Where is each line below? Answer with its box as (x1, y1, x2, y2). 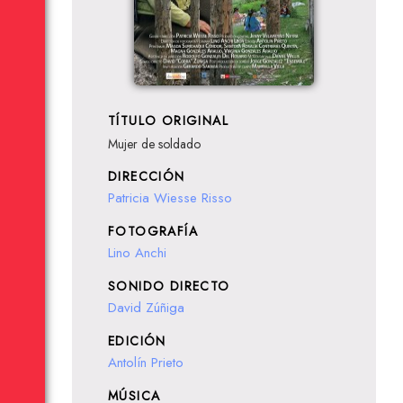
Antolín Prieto (108, 353, 184, 372)
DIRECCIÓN (108, 167, 185, 185)
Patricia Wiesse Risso (108, 188, 232, 208)
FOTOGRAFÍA (108, 222, 198, 240)
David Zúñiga (108, 298, 184, 318)
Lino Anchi (108, 243, 166, 263)
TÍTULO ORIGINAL (108, 112, 228, 130)
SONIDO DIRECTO (108, 277, 230, 295)
